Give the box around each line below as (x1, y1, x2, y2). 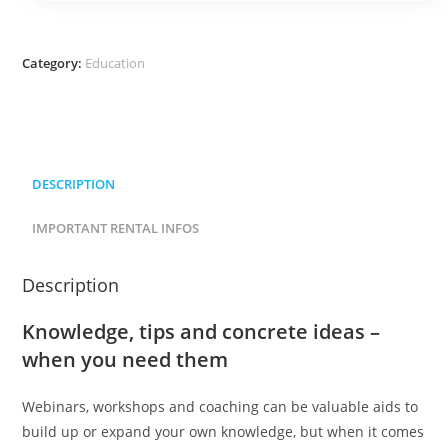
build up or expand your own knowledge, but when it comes (22, 421, 425, 441)
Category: (22, 53, 86, 72)
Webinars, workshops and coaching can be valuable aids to (22, 396, 419, 416)
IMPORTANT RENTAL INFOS (32, 219, 200, 237)
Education (85, 53, 146, 72)
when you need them (22, 345, 229, 373)
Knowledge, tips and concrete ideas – (22, 317, 381, 345)
